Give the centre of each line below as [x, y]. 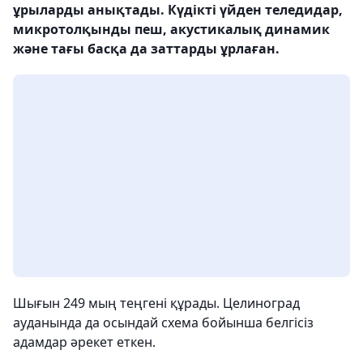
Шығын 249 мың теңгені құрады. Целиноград [156, 303]
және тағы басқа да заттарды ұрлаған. [146, 49]
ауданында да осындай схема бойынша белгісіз [163, 322]
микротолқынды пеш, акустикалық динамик [171, 29]
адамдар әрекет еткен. [84, 342]
